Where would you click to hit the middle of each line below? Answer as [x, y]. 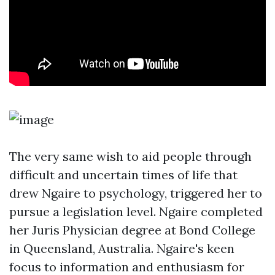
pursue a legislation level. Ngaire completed [136, 211]
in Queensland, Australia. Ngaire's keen [122, 248]
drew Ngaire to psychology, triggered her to [136, 193]
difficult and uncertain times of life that [123, 175]
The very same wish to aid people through [130, 156]
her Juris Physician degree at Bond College [132, 230]
